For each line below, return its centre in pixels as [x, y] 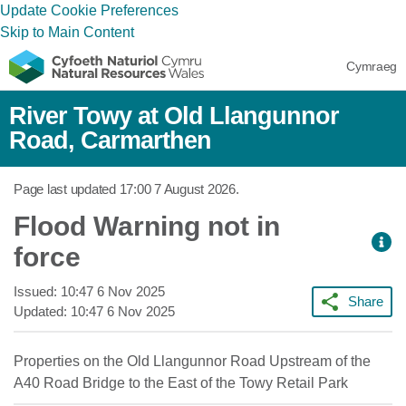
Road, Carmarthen [110, 140]
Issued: [37, 291]
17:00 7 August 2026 [177, 189]
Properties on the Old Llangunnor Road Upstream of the [192, 361]
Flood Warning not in [147, 226]
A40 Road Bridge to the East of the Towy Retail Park [181, 383]
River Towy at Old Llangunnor [174, 116]
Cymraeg [372, 66]
